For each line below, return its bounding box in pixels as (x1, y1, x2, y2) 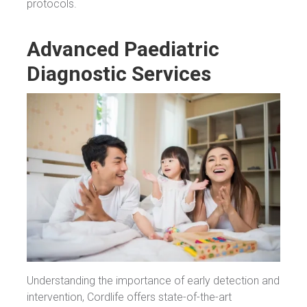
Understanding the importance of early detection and (27, 274, 280, 288)
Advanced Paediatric (27, 36, 219, 61)
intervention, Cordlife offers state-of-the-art (27, 291, 232, 304)
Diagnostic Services (27, 61, 211, 86)
